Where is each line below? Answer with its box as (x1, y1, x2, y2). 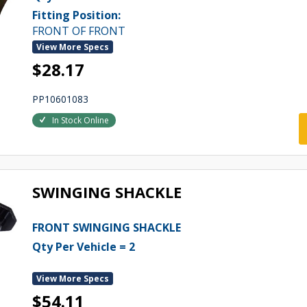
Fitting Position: (32, 8, 121, 23)
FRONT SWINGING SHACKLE (32, 220, 181, 235)
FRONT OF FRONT (32, 23, 125, 38)
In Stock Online (51, 114, 109, 126)
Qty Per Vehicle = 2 (32, 239, 135, 254)
